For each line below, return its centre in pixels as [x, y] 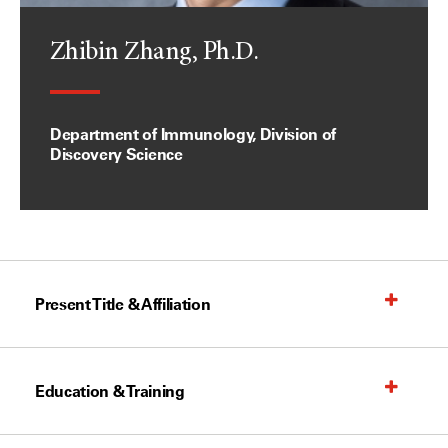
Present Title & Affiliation [123, 304]
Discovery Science [116, 154]
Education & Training [110, 391]
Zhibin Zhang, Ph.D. [154, 53]
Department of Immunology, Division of [193, 134]
